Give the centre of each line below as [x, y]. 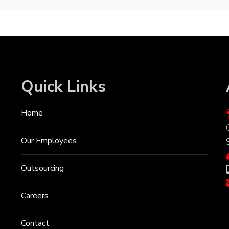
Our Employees [49, 141]
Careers [35, 196]
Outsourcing [42, 168]
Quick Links [63, 87]
